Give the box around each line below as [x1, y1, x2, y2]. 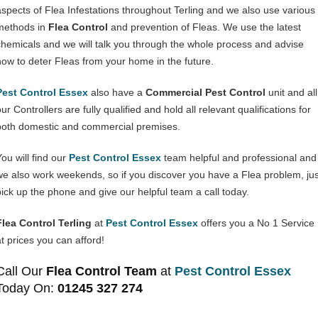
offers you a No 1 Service [198, 217, 314, 229]
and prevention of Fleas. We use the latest [108, 21, 301, 33]
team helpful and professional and [161, 152, 317, 163]
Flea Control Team [46, 264, 157, 278]
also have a [88, 87, 146, 98]
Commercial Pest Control [146, 87, 265, 98]
